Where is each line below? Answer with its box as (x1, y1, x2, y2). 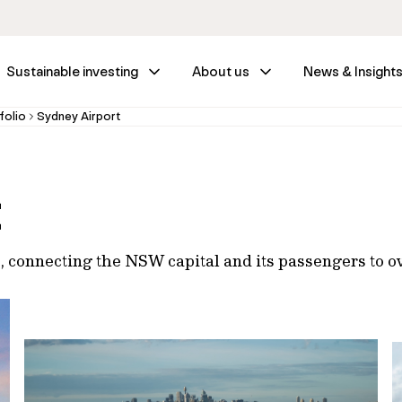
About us (192, 63, 249, 80)
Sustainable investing (6, 63, 138, 80)
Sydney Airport (37, 109, 120, 124)
